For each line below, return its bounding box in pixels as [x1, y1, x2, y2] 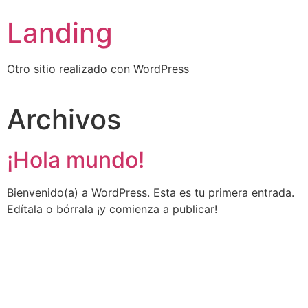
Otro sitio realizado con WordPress [7, 62, 189, 76]
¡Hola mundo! [7, 146, 144, 174]
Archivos [7, 102, 121, 137]
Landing [7, 16, 113, 49]
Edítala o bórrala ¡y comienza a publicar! [7, 202, 217, 217]
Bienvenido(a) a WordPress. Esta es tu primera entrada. [7, 186, 294, 200]
